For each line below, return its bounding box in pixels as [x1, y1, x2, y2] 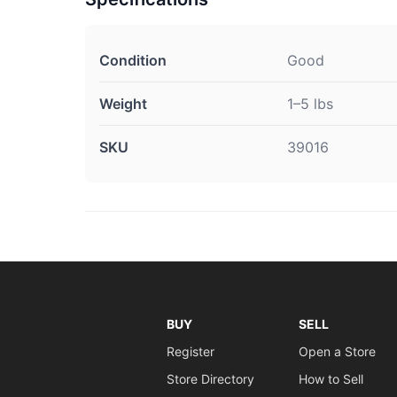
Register [166, 344, 214, 360]
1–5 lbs [287, 95, 333, 113]
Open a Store [298, 344, 376, 360]
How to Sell [298, 371, 363, 387]
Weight [99, 95, 147, 113]
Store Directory [166, 371, 254, 387]
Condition [99, 51, 167, 70]
